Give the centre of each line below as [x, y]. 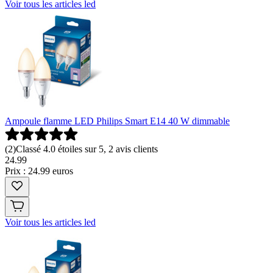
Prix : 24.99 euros [39, 171]
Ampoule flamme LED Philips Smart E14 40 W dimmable [117, 121]
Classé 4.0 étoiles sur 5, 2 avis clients [87, 149]
